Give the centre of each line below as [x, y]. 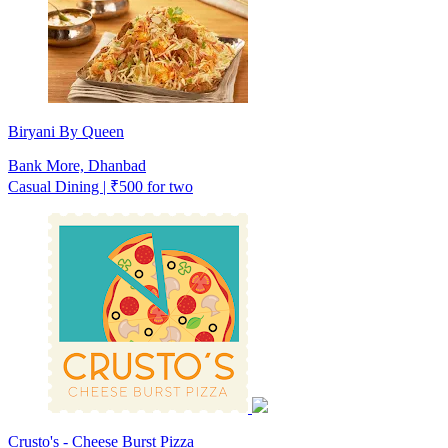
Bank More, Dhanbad [77, 165]
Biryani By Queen [66, 131]
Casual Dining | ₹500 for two [100, 186]
